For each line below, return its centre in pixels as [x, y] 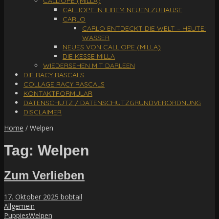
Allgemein [19, 206]
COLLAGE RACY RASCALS [64, 84]
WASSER [96, 38]
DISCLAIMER [43, 112]
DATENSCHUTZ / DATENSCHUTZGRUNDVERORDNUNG [112, 103]
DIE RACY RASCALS [54, 75]
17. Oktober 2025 [32, 197]
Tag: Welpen [46, 151]
